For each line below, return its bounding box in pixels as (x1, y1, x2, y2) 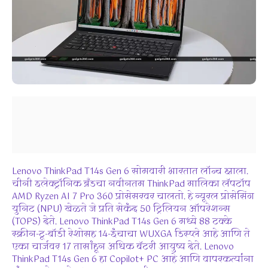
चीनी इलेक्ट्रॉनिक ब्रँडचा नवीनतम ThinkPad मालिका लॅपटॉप (12, 176, 251, 191)
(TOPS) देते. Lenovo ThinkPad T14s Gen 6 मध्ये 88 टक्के (12, 214, 232, 229)
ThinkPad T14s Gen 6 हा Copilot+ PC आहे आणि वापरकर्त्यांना (12, 252, 254, 267)
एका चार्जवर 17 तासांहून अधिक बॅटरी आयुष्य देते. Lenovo (12, 239, 234, 254)
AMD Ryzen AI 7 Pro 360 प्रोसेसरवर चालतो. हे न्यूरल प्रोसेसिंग (12, 189, 254, 204)
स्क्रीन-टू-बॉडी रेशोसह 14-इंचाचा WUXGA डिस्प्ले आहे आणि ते (12, 227, 250, 242)
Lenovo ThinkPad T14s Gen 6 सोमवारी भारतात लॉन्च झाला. (12, 164, 248, 179)
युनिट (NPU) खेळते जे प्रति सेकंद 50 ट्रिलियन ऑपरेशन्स (12, 202, 230, 217)
